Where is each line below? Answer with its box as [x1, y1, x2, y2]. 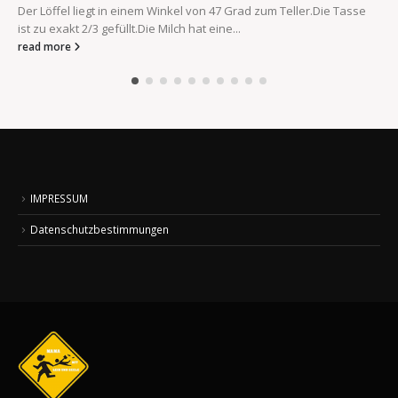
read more [18, 38, 74, 53]
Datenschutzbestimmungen [30, 222, 169, 237]
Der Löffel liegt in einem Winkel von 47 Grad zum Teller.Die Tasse [18, 2, 366, 19]
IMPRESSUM [30, 191, 88, 206]
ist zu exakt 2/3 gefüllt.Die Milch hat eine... [18, 20, 241, 36]
